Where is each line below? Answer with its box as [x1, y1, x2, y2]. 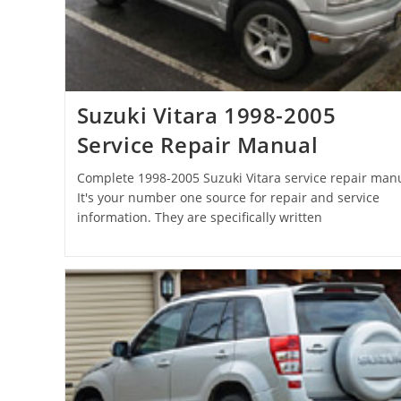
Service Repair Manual [76, 129, 319, 159]
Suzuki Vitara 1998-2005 [76, 99, 337, 130]
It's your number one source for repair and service [76, 188, 380, 206]
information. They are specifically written [76, 208, 322, 226]
